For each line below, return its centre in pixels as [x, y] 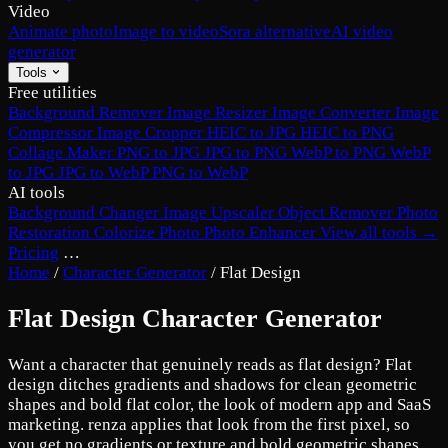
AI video [362, 31]
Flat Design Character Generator [195, 319]
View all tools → [379, 232]
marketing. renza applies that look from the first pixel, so [209, 425]
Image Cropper [152, 132]
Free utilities [52, 92]
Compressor [52, 132]
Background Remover [87, 112]
